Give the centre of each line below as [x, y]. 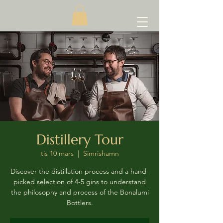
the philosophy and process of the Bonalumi [80, 192]
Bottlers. [80, 202]
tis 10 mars [57, 153]
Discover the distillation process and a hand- [80, 171]
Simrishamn [101, 153]
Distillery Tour [80, 139]
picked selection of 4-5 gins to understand [80, 181]
